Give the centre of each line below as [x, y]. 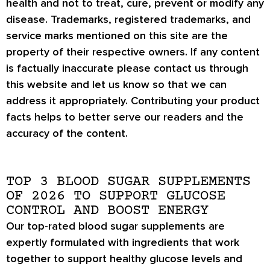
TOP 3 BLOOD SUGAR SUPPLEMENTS [128, 181]
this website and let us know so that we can [116, 85]
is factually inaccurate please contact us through [127, 68]
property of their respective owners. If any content [133, 52]
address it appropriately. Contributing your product [133, 101]
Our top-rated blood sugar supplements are [115, 226]
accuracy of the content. [67, 133]
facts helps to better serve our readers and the [125, 117]
